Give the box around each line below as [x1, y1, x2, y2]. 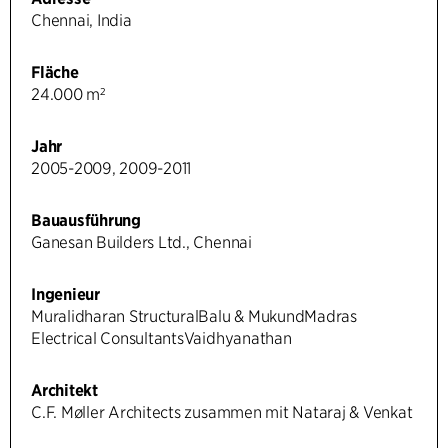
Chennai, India [31, 10, 132, 30]
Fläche [31, 62, 79, 82]
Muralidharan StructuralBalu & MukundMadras [31, 306, 357, 326]
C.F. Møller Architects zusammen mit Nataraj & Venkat [31, 402, 413, 422]
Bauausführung [31, 210, 141, 230]
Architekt [31, 380, 98, 400]
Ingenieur [31, 284, 100, 304]
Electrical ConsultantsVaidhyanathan [31, 328, 292, 348]
